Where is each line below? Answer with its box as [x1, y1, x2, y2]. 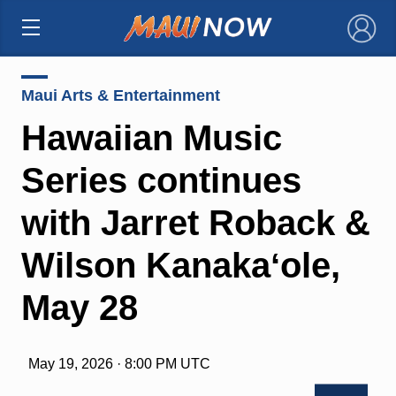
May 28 [20, 287, 138, 327]
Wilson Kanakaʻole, [20, 245, 340, 285]
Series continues [20, 160, 301, 200]
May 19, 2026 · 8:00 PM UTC [27, 355, 210, 371]
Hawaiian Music [20, 118, 282, 157]
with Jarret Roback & [20, 202, 370, 242]
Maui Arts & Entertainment [20, 86, 220, 104]
